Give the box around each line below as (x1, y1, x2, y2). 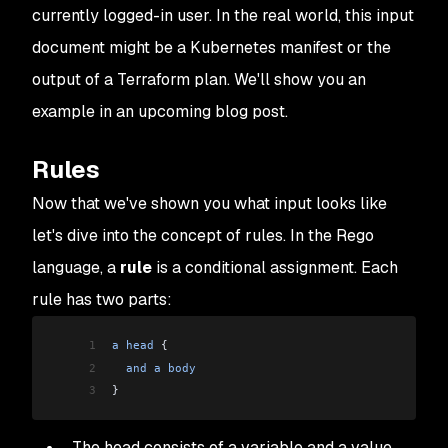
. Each (354, 257, 398, 279)
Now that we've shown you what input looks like (32, 193, 387, 215)
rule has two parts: (32, 289, 172, 311)
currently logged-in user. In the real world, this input (32, 5, 414, 27)
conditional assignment (185, 257, 354, 279)
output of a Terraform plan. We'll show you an (32, 69, 366, 91)
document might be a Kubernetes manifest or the (32, 37, 391, 59)
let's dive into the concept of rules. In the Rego (32, 225, 374, 247)
